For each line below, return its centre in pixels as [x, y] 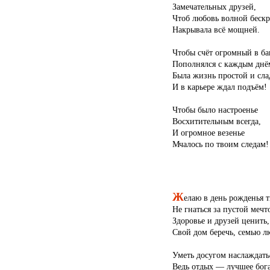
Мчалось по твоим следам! [220, 144]
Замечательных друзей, [214, 7]
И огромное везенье [208, 133]
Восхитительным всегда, [216, 121]
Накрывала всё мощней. [216, 30]
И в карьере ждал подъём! [219, 87]
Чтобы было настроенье [215, 110]
